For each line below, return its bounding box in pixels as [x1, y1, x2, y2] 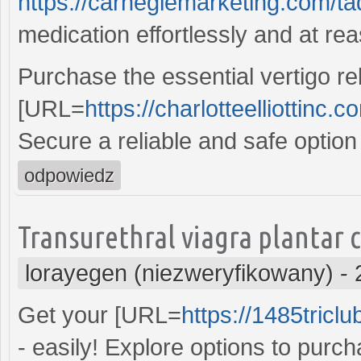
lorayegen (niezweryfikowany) [25, 259, 334, 286]
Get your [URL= [18, 301, 181, 328]
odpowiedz [24, 164, 114, 186]
